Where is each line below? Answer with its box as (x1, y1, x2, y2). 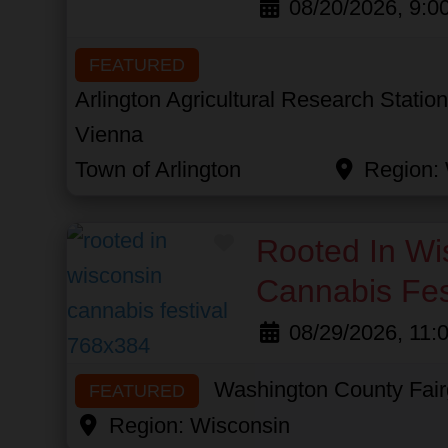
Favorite (232, 226, 305, 249)
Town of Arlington (75, 156, 241, 182)
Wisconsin (189, 412, 290, 438)
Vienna (75, 121, 143, 147)
